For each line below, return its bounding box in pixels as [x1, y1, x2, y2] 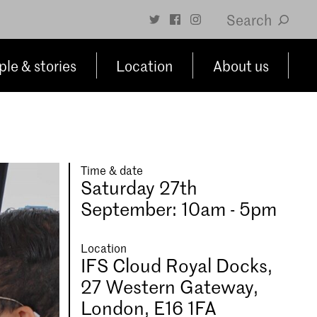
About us [212, 56, 269, 75]
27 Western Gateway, [81, 275, 259, 299]
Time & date [81, 162, 144, 178]
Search [226, 10, 275, 29]
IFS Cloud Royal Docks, [81, 253, 273, 277]
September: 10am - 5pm [81, 197, 277, 221]
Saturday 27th [81, 175, 198, 200]
